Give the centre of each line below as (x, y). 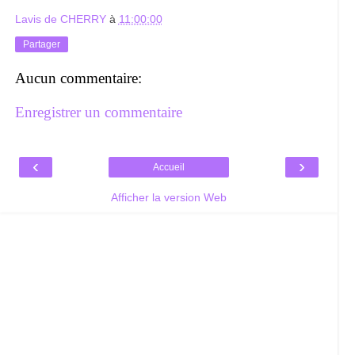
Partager (41, 45)
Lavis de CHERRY (60, 19)
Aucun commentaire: (78, 78)
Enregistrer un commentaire (98, 113)
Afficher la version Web (168, 197)
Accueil (168, 167)
